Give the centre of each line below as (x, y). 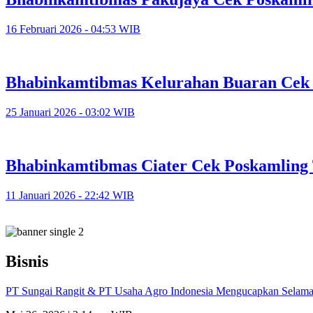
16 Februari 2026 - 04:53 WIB (73, 29)
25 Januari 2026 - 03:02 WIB (70, 112)
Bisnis (27, 261)
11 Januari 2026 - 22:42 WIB (70, 195)
